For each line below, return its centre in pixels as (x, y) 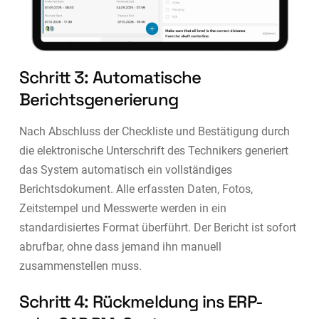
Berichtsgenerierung (98, 99)
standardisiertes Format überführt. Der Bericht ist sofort (157, 227)
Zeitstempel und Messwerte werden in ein (122, 208)
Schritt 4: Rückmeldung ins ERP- (140, 301)
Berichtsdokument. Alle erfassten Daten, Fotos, (136, 189)
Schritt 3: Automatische (110, 77)
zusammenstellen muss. (80, 266)
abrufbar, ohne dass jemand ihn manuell (120, 246)
